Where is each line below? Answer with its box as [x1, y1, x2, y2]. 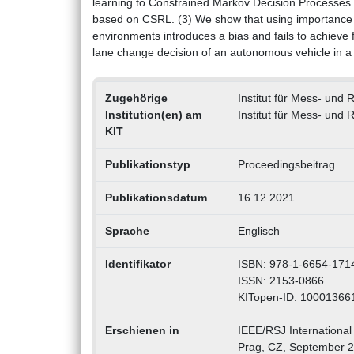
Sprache [104, 224, 149, 238]
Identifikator [104, 258, 171, 271]
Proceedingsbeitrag [237, 158, 335, 171]
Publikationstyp [104, 158, 190, 171]
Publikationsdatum [104, 191, 207, 205]
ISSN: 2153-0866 [237, 274, 324, 288]
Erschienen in [104, 324, 179, 337]
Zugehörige [104, 92, 168, 105]
